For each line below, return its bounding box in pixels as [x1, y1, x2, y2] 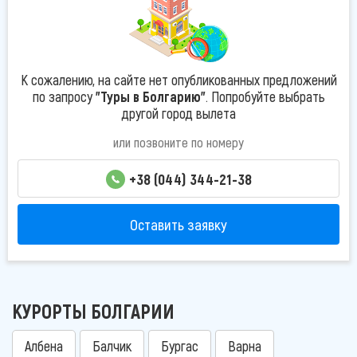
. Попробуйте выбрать [205, 87, 325, 105]
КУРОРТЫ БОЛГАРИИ [12, 299, 175, 324]
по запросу [32, 87, 96, 105]
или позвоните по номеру [113, 133, 244, 150]
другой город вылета [121, 104, 236, 122]
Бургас [161, 337, 198, 355]
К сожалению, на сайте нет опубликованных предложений [20, 70, 337, 88]
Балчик [92, 337, 131, 355]
